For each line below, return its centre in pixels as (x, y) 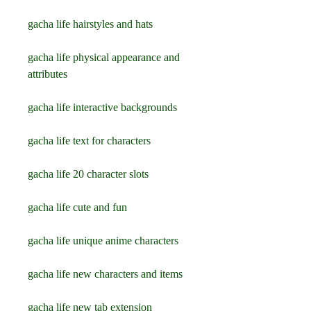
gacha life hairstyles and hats (90, 24)
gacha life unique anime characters (103, 241)
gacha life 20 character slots (88, 174)
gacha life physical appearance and (104, 57)
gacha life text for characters (89, 141)
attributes (48, 74)
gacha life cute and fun (77, 207)
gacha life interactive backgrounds (102, 107)
